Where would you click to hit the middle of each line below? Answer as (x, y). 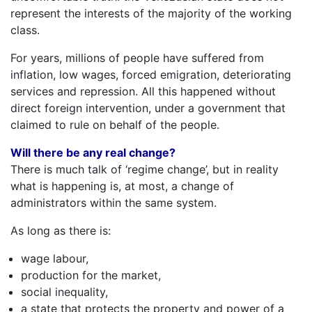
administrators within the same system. (114, 202)
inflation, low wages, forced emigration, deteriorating (151, 74)
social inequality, (64, 291)
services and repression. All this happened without (143, 91)
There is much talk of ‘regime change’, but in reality (145, 169)
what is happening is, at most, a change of (122, 186)
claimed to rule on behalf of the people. (115, 124)
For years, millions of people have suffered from (137, 57)
